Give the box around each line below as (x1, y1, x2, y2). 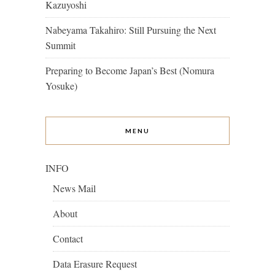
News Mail (53, 182, 96, 195)
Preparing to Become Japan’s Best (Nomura (45, 64, 214, 77)
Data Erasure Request (53, 257, 137, 271)
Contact (53, 232, 83, 246)
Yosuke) (45, 79, 77, 93)
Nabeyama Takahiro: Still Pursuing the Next (45, 23, 216, 37)
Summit (45, 39, 76, 52)
